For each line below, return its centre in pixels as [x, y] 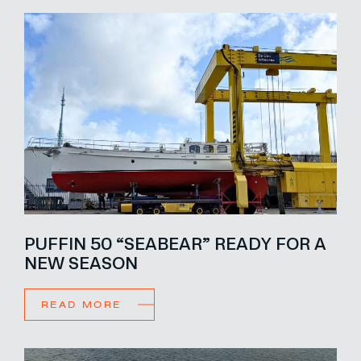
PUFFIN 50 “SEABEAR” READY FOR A [175, 243]
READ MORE [81, 304]
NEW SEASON [81, 262]
